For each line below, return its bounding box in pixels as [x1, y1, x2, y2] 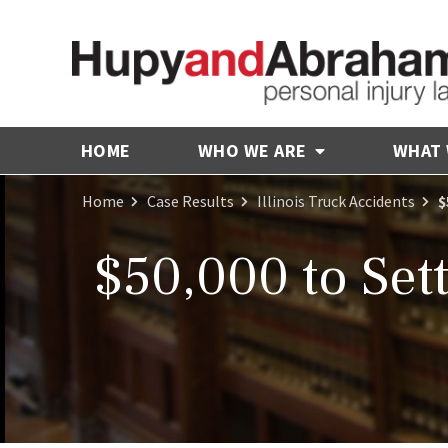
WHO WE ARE [197, 138, 311, 162]
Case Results [147, 190, 234, 211]
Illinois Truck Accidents [257, 190, 415, 211]
